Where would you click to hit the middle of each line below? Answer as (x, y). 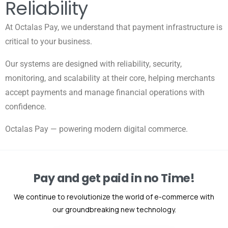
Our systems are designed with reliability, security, (93, 64)
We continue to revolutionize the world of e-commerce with (114, 196)
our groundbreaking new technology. (114, 209)
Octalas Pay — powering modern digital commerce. (96, 129)
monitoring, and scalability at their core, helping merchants (110, 78)
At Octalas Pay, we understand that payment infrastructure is (114, 27)
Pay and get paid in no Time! (114, 178)
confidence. (26, 106)
